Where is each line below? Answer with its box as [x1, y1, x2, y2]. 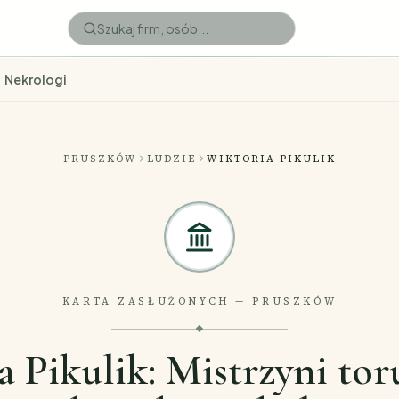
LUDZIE [147, 151, 197, 166]
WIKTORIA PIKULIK [207, 151, 336, 166]
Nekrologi [4, 71, 67, 87]
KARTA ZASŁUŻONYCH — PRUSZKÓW [61, 294, 338, 308]
